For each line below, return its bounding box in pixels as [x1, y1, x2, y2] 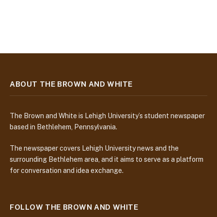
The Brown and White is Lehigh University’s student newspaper [10, 112, 205, 120]
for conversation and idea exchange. [10, 167, 124, 175]
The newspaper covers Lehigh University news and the [10, 144, 179, 153]
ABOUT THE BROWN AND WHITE [10, 80, 133, 89]
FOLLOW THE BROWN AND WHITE [10, 203, 139, 212]
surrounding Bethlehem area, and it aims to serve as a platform [10, 155, 203, 164]
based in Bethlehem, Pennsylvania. [10, 123, 117, 131]
